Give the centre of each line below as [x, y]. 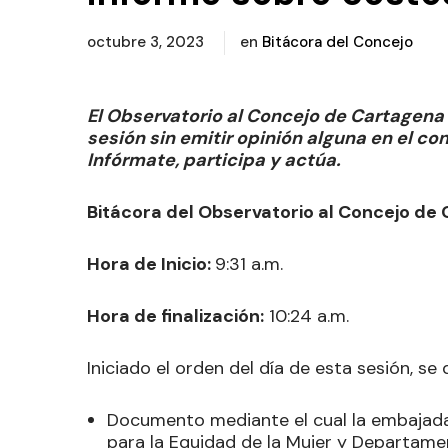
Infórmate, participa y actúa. [214, 159]
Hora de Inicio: [151, 263]
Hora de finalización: [175, 315]
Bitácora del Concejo [337, 41]
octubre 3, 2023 [147, 41]
